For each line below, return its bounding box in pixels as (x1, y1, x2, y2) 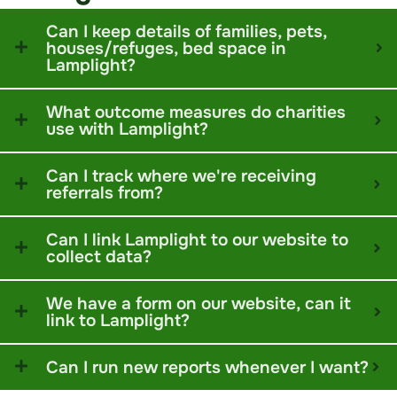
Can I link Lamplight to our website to (46, 228, 348, 251)
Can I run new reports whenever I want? (46, 355, 369, 378)
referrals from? (46, 181, 163, 204)
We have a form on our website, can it (46, 292, 351, 315)
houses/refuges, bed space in (46, 36, 286, 59)
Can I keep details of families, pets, (46, 19, 327, 43)
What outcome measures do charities (46, 100, 346, 123)
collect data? (46, 245, 152, 268)
